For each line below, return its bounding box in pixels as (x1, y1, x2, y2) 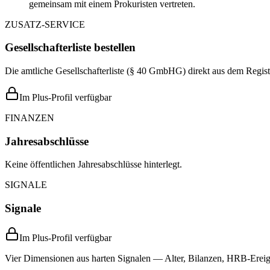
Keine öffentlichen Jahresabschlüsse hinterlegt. (5, 159, 182, 170)
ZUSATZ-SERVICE (5, 19, 85, 30)
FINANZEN (5, 113, 54, 123)
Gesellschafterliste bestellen (5, 41, 136, 54)
